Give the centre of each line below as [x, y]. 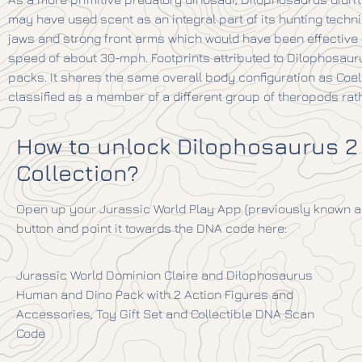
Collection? [78, 172]
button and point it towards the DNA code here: [152, 227]
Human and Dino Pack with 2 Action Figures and [155, 294]
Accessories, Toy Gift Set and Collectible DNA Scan [165, 313]
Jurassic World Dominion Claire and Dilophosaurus [164, 274]
